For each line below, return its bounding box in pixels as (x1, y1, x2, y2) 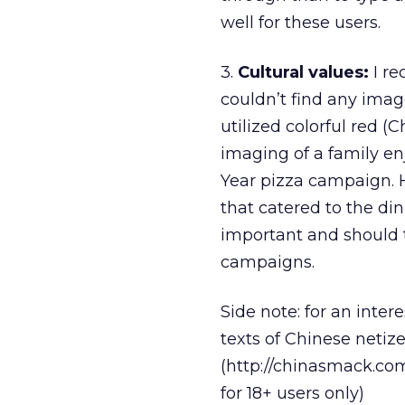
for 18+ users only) (221, 383, 364, 403)
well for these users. (221, 13, 381, 33)
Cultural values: (238, 62, 369, 82)
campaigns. (221, 252, 315, 272)
